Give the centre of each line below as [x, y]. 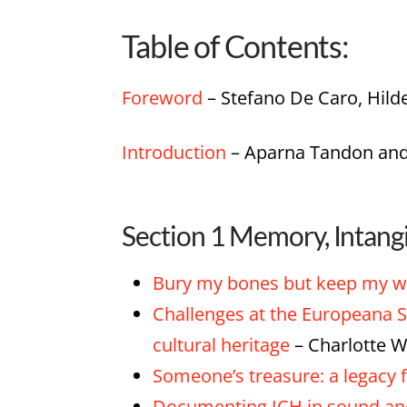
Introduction [174, 153]
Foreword [163, 98]
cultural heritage [221, 344]
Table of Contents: [235, 45]
